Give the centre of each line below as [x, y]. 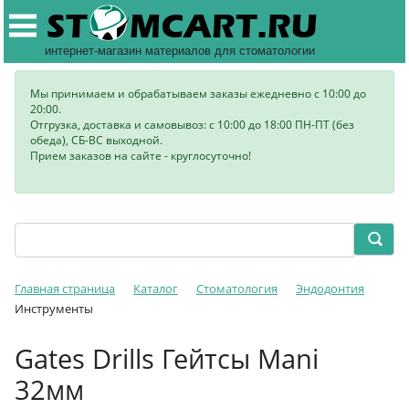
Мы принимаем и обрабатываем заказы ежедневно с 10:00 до [198, 94]
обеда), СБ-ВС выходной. [96, 140]
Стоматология [237, 288]
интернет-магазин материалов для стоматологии [180, 50]
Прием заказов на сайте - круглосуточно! [141, 156]
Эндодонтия [330, 288]
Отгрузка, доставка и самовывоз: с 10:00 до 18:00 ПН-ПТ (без [192, 125]
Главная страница [65, 288]
